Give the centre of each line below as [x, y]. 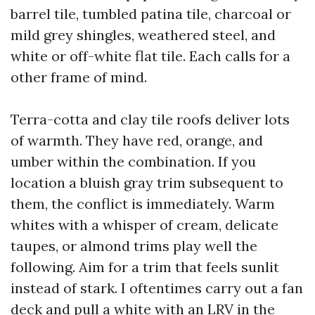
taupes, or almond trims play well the [134, 246]
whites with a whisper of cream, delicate [144, 225]
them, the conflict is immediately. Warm [143, 204]
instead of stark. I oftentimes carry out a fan [157, 288]
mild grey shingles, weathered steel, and [143, 35]
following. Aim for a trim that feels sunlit [145, 267]
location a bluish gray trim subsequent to [147, 182]
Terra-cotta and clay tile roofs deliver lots [150, 119]
